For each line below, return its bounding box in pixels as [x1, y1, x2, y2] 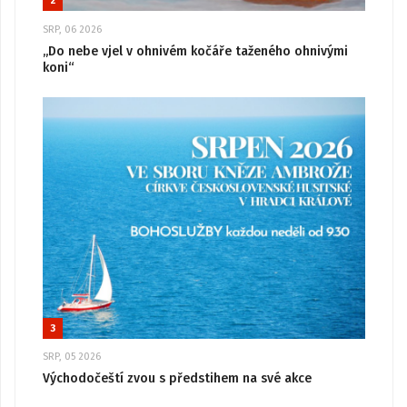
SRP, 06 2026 [43, 23, 102, 35]
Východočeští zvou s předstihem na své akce [43, 371, 312, 387]
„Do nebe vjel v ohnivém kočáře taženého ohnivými [43, 43, 348, 59]
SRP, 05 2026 [43, 351, 101, 363]
